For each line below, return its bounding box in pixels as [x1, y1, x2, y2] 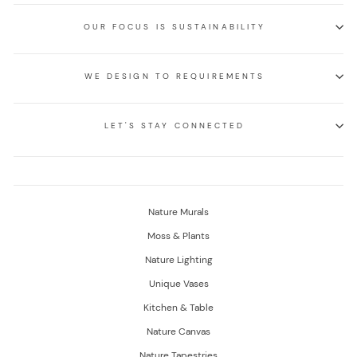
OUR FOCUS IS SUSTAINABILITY [83, 21, 266, 32]
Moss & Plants [147, 229, 210, 242]
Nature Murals [148, 205, 209, 218]
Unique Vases [148, 277, 209, 290]
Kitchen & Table [143, 300, 214, 314]
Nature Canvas [147, 324, 210, 338]
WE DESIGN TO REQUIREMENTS [84, 70, 265, 81]
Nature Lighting [144, 253, 213, 266]
